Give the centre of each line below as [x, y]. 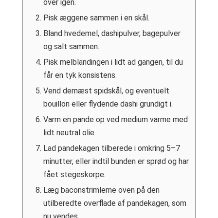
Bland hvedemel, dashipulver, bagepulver [112, 34]
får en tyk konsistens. [80, 75]
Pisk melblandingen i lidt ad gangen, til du [113, 62]
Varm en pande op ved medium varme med [115, 120]
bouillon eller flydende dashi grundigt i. [108, 104]
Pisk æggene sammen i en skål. [96, 18]
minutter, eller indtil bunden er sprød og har [116, 162]
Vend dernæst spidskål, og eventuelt [106, 91]
